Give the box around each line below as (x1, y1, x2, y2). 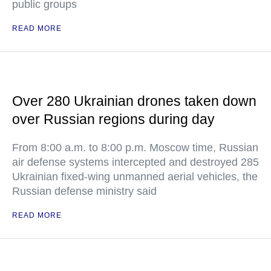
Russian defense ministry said (12, 185, 157, 197)
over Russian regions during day (12, 111, 215, 127)
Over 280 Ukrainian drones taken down (12, 93, 256, 109)
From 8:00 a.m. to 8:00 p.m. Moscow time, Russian (12, 142, 258, 154)
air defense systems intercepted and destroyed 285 (12, 156, 259, 168)
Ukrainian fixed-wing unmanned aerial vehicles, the (12, 171, 258, 183)
